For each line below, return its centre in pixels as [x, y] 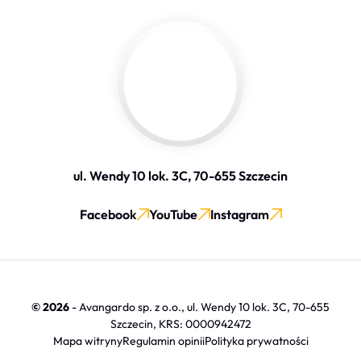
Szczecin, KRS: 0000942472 [180, 324]
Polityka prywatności [256, 341]
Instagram [239, 215]
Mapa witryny [87, 341]
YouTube [173, 215]
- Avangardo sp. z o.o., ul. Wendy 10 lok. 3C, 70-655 [199, 307]
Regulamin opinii [163, 341]
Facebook [108, 215]
